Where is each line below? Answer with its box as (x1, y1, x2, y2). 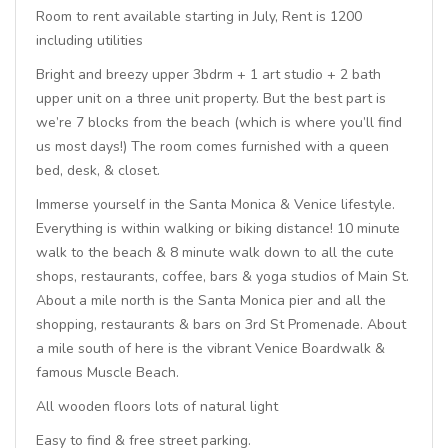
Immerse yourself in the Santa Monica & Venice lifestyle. (36, 195, 395, 214)
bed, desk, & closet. (36, 161, 160, 180)
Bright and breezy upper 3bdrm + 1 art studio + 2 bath (36, 65, 381, 84)
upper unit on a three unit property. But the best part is (36, 89, 386, 108)
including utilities (36, 31, 143, 50)
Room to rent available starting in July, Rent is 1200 (36, 7, 362, 26)
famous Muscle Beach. (36, 363, 179, 382)
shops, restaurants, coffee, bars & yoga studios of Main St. (36, 267, 409, 286)
